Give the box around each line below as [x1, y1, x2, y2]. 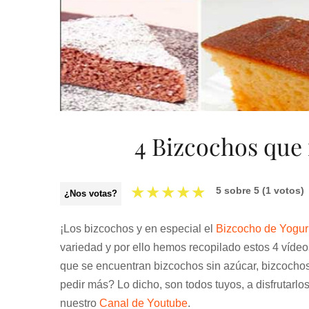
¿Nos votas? [64, 188, 117, 199]
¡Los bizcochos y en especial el [60, 223, 216, 235]
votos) [271, 185, 304, 196]
